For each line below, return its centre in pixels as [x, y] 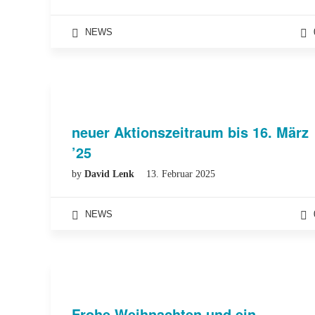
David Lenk [111, 174]
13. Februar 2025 [181, 174]
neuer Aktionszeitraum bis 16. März [190, 132]
